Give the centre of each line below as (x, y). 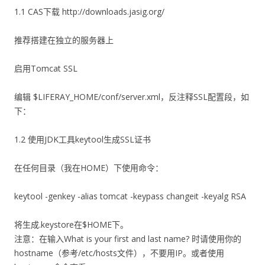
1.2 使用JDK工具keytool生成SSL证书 (83, 139)
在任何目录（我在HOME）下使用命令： (89, 168)
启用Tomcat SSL (46, 68)
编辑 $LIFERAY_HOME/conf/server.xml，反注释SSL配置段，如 (132, 97)
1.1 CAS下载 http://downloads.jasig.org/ (89, 12)
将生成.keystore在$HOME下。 (71, 224)
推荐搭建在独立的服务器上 (64, 40)
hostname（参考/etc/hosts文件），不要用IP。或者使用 (119, 253)
